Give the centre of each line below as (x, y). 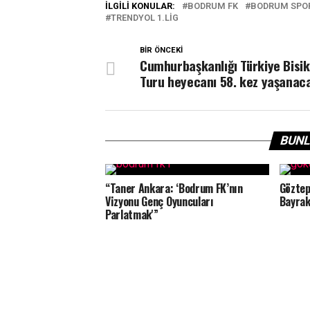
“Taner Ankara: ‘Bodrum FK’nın (174, 188)
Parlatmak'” (132, 215)
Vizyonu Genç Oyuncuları (159, 201)
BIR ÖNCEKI (161, 50)
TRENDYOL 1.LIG (145, 18)
